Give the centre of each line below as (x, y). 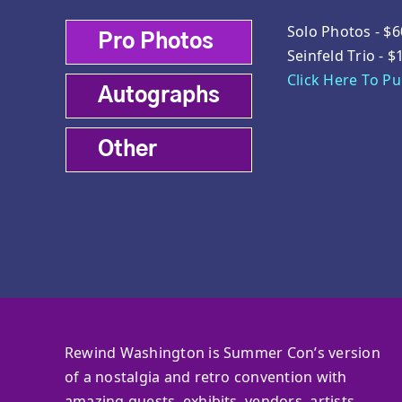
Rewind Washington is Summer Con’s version (222, 352)
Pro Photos (155, 43)
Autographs (158, 96)
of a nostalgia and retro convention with (205, 376)
